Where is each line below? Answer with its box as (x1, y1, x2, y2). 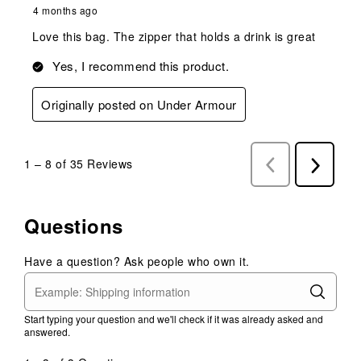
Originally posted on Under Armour (41, 95, 237, 113)
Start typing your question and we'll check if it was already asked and (24, 311, 323, 326)
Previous (270, 156, 317, 173)
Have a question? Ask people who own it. (24, 252, 250, 269)
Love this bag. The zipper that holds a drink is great (32, 27, 316, 44)
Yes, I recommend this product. (52, 56, 229, 74)
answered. (24, 324, 70, 338)
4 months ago (33, 2, 98, 17)
